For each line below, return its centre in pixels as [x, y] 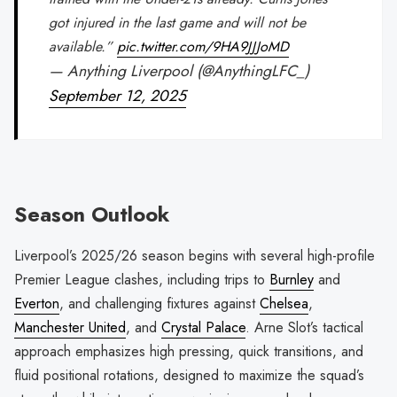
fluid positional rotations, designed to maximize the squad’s [189, 376]
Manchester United [70, 328]
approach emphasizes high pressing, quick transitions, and [189, 352]
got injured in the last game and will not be [178, 23]
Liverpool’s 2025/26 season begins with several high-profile [195, 256]
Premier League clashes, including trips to [142, 280]
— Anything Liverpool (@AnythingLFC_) [179, 71]
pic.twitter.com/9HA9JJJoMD [203, 47]
